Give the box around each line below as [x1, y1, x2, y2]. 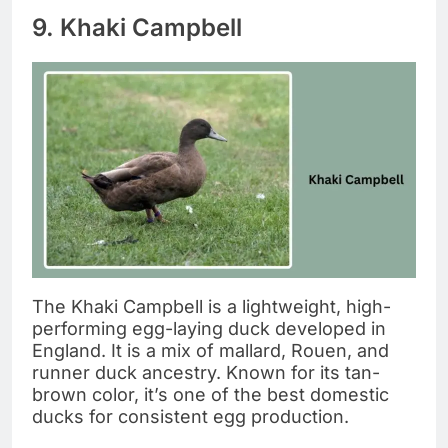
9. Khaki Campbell [32, 12, 242, 42]
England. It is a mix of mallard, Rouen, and [32, 339, 389, 361]
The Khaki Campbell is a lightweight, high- [32, 295, 391, 317]
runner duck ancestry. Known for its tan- [32, 361, 380, 383]
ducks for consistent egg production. [32, 405, 349, 427]
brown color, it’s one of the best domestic [32, 383, 389, 405]
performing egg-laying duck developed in [32, 317, 386, 339]
